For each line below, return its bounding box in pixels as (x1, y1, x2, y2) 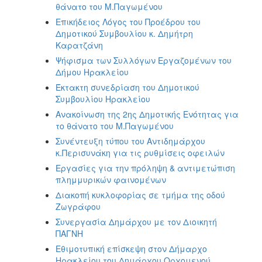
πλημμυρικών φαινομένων (56, 173, 166, 185)
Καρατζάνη (56, 39, 103, 51)
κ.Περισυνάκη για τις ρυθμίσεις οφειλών (56, 146, 225, 158)
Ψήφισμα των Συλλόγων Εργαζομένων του (56, 54, 232, 66)
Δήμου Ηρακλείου (56, 65, 129, 78)
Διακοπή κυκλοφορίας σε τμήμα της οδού (56, 188, 225, 201)
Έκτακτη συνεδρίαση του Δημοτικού (56, 81, 199, 93)
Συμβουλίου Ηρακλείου (56, 92, 150, 105)
